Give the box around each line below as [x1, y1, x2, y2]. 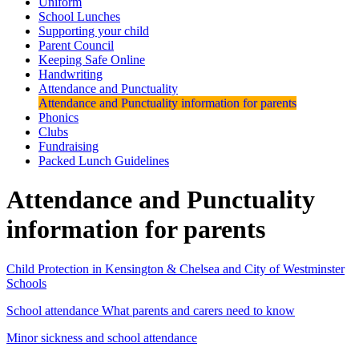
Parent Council [38, 38, 114, 52]
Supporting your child [38, 23, 149, 38]
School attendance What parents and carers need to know [6, 303, 295, 317]
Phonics [38, 110, 79, 124]
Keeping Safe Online [38, 52, 145, 67]
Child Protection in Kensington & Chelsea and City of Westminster [6, 261, 345, 276]
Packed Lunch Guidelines [38, 153, 169, 167]
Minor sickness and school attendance [6, 330, 197, 345]
